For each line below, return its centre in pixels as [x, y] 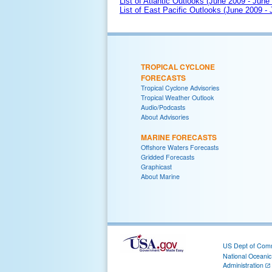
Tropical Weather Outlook [177, 97]
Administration [243, 265]
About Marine [160, 176]
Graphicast [156, 166]
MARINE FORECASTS [179, 137]
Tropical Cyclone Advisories [180, 87]
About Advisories [165, 117]
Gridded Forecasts [168, 157]
